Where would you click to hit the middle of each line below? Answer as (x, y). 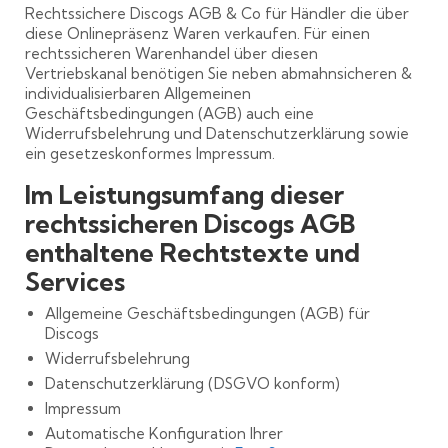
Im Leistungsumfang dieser (184, 194)
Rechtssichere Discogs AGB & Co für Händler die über (217, 13)
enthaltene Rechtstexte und (192, 252)
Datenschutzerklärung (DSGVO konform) (192, 383)
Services (75, 281)
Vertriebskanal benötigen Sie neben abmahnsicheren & (218, 73)
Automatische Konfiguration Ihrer (164, 433)
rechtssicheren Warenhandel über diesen (171, 53)
